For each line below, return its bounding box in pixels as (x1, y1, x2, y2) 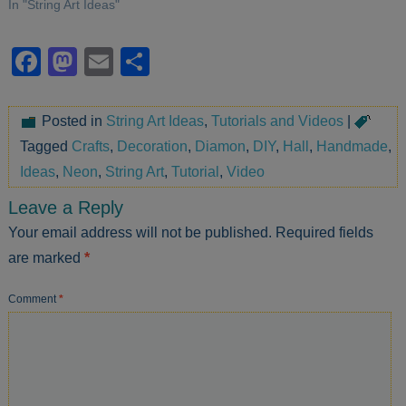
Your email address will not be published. (8, 225, 273, 241)
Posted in (42, 113, 103, 130)
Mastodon (77, 39, 207, 72)
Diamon (195, 139, 246, 155)
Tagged (20, 139, 69, 155)
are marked (8, 250, 85, 266)
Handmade (316, 139, 389, 155)
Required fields (275, 225, 374, 241)
